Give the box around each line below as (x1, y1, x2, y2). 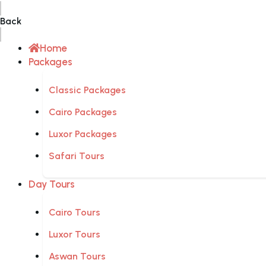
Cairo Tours (49, 207, 100, 218)
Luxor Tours (49, 229, 100, 240)
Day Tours (28, 178, 75, 191)
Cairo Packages (49, 106, 117, 118)
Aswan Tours (49, 251, 106, 262)
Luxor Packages (49, 128, 117, 140)
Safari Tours (49, 150, 104, 162)
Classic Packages (49, 84, 126, 96)
